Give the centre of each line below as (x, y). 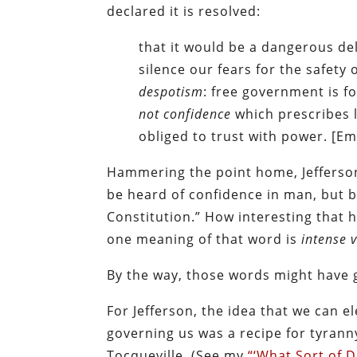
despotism (171, 91)
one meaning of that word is (204, 239)
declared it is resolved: (184, 11)
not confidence (185, 114)
